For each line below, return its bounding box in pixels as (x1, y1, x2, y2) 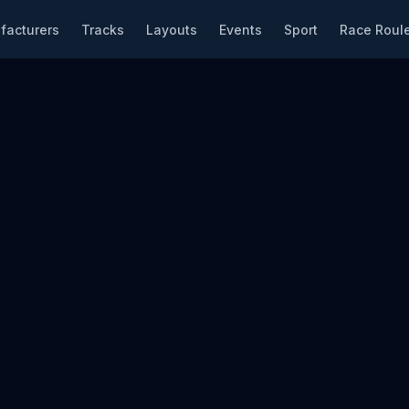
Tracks (81, 21, 124, 37)
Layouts (146, 21, 197, 37)
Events (219, 21, 262, 37)
